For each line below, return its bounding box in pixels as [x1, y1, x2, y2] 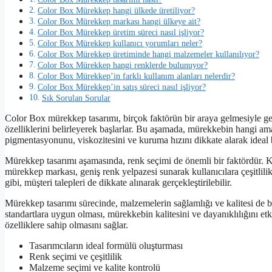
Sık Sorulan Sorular [41, 93, 110, 103]
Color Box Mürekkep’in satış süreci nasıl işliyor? [37, 82, 206, 92]
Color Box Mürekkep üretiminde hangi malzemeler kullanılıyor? [37, 49, 259, 59]
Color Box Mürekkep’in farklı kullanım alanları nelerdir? [37, 71, 235, 81]
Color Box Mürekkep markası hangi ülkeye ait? [37, 16, 200, 27]
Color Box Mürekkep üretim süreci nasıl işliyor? [37, 27, 204, 38]
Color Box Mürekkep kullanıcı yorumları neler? [37, 38, 202, 49]
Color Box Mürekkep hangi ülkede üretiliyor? [37, 5, 195, 16]
